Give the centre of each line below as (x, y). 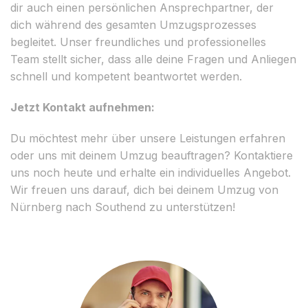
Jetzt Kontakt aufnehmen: (82, 107)
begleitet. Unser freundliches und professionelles (138, 42)
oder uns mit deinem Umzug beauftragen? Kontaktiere (152, 155)
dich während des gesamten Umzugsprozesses (133, 24)
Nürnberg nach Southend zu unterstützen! (123, 207)
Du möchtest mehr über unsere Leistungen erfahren (148, 138)
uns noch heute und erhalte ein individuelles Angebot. (151, 172)
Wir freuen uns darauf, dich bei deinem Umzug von (144, 189)
